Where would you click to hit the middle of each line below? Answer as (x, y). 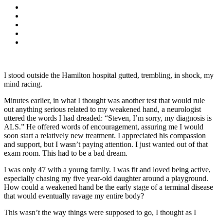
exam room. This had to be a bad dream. (66, 153)
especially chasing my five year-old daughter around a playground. (106, 179)
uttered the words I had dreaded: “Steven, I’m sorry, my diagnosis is (108, 118)
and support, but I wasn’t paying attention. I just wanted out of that (106, 145)
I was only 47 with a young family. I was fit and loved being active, (107, 170)
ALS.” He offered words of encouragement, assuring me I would (104, 127)
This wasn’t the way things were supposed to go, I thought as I (100, 213)
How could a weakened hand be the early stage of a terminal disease (109, 187)
